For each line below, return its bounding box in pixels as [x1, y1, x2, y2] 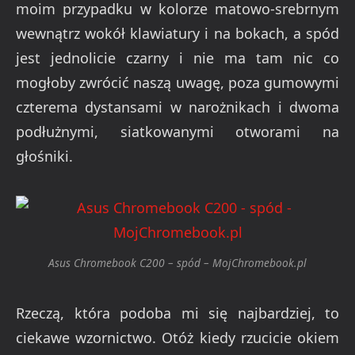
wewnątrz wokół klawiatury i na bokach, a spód [16, 23, 339, 43]
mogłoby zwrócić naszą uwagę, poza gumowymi [16, 72, 339, 92]
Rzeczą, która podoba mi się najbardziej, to [16, 303, 339, 323]
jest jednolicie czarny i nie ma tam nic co [16, 48, 339, 67]
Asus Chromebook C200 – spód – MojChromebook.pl [48, 255, 307, 271]
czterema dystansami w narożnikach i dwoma [16, 97, 339, 116]
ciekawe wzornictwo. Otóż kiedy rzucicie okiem [16, 328, 339, 348]
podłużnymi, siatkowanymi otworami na [16, 121, 339, 141]
